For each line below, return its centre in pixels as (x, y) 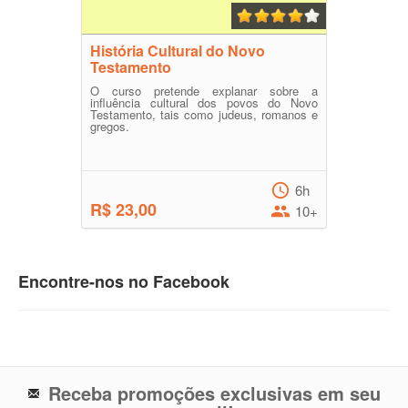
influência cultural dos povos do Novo (204, 103)
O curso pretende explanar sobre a (204, 91)
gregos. (110, 127)
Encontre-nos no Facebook (124, 282)
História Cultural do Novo (178, 51)
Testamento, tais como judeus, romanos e (204, 115)
